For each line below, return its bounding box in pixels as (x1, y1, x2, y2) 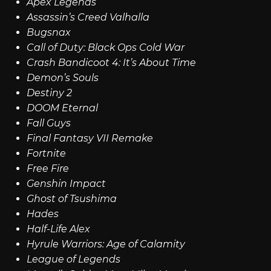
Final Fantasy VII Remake (26, 132, 153, 144)
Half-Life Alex (26, 223, 90, 235)
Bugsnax (26, 26, 71, 38)
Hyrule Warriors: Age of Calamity (26, 238, 185, 250)
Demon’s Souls (26, 71, 99, 83)
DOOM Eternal (26, 102, 98, 114)
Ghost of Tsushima (26, 192, 117, 204)
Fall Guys (26, 117, 71, 129)
